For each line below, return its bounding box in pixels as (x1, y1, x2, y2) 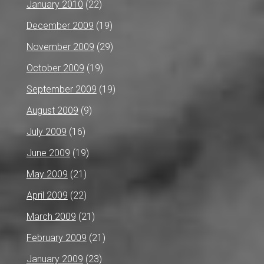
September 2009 (26, 83, 97, 95)
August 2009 (26, 104, 78, 116)
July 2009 (26, 126, 67, 137)
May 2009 (26, 168, 68, 180)
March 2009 (26, 210, 76, 222)
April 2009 (26, 189, 68, 201)
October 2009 (26, 62, 84, 74)
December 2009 (26, 19, 94, 31)
